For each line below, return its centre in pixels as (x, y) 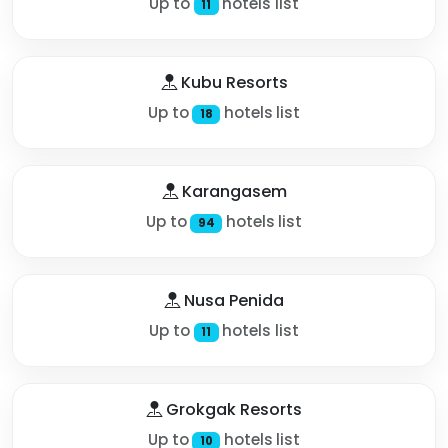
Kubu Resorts (232, 82)
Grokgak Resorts (232, 409)
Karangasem (232, 191)
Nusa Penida (232, 300)
